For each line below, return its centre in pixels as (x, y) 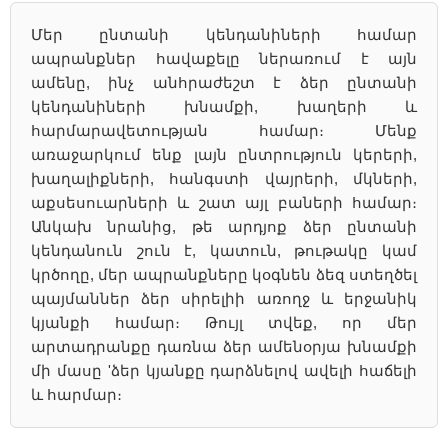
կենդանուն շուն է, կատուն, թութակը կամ (224, 250)
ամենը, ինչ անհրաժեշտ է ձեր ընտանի (224, 82)
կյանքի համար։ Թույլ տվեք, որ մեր (224, 322)
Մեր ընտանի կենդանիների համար (224, 34)
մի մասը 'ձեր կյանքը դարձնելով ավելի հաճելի (224, 370)
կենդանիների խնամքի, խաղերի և (224, 106)
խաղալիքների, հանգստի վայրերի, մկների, (224, 178)
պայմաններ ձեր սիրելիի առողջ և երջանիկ (224, 298)
